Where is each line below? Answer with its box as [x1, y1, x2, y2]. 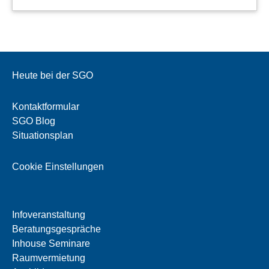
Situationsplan [12, 130, 73, 141]
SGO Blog [12, 115, 55, 126]
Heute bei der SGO [12, 70, 93, 80]
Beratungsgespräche [12, 223, 101, 234]
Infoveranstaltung [12, 209, 85, 220]
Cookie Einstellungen [12, 161, 104, 172]
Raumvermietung [12, 252, 85, 263]
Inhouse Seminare [12, 238, 90, 249]
